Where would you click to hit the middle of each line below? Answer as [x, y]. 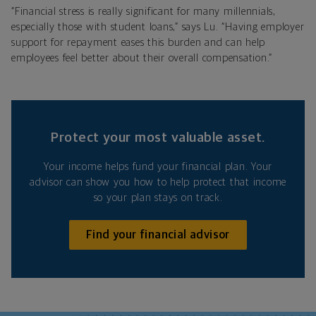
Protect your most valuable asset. [158, 138]
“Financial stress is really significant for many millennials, [144, 11]
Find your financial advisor [158, 235]
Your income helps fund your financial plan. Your [158, 166]
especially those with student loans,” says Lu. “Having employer [158, 27]
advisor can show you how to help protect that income [158, 182]
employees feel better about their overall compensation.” [142, 58]
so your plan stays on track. [158, 197]
